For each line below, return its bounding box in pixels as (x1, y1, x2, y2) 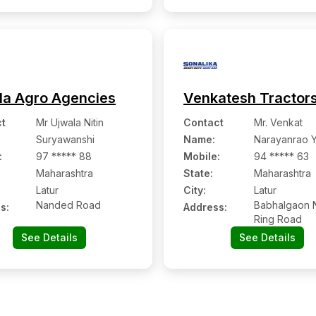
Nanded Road (36, 199, 101, 211)
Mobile (183, 150, 217, 162)
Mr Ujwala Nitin (36, 116, 104, 128)
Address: (183, 201, 227, 213)
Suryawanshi (36, 133, 95, 145)
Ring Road (254, 213, 302, 225)
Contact (183, 116, 224, 128)
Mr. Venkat (254, 116, 303, 128)
